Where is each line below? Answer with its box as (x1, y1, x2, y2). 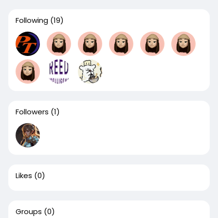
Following (15, 15, 48, 25)
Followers (15, 107, 49, 117)
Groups (15, 206, 42, 217)
